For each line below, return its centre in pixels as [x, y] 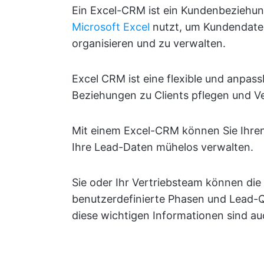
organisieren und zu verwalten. [149, 43]
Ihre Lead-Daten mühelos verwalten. [163, 147]
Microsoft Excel [111, 27]
